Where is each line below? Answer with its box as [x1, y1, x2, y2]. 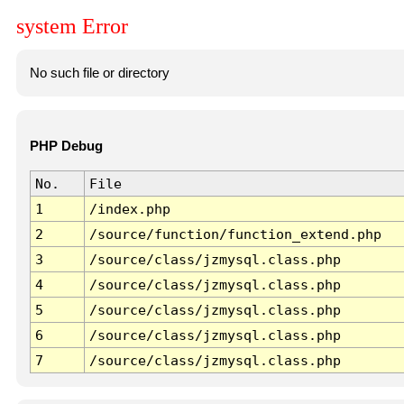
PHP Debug [29, 139, 103, 154]
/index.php [88, 201, 170, 217]
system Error [16, 14, 128, 39]
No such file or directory [29, 65, 170, 80]
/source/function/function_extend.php [88, 226, 381, 243]
